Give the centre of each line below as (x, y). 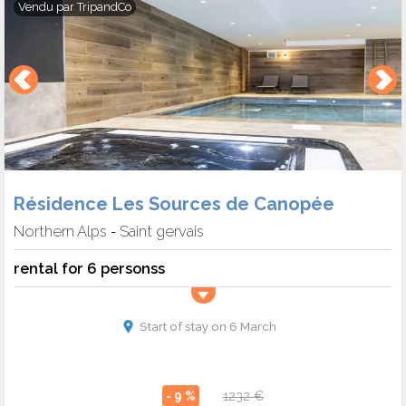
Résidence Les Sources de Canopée (174, 204)
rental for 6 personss (89, 269)
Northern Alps (60, 232)
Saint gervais (162, 232)
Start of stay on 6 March (208, 327)
